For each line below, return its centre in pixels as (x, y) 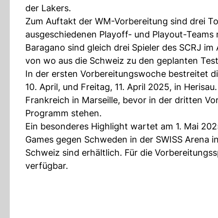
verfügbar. (47, 166)
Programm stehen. (64, 113)
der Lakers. (48, 8)
